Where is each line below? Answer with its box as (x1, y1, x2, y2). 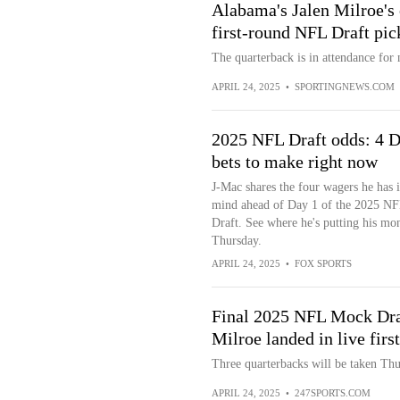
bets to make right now (211, 152, 378, 171)
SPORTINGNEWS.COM (294, 81, 395, 92)
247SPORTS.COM (294, 387, 371, 398)
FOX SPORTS (294, 258, 352, 269)
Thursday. (211, 234, 262, 247)
